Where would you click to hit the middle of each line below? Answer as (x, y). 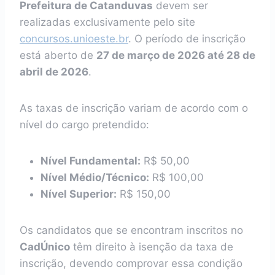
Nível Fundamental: (91, 161)
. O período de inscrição (187, 39)
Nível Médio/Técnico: (95, 177)
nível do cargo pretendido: (84, 125)
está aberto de (58, 55)
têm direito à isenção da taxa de (152, 247)
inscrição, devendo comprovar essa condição (131, 263)
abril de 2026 (54, 72)
